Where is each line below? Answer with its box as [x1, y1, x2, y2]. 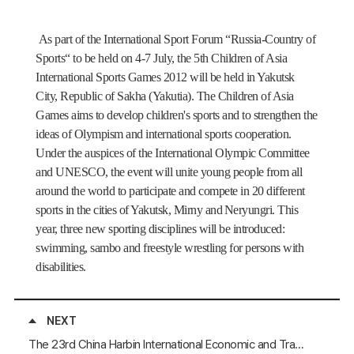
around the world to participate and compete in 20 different [36, 184, 305, 198]
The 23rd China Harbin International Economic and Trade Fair [295, 336, 304, 352]
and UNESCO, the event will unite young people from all [36, 165, 302, 179]
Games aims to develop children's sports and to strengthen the [36, 108, 318, 122]
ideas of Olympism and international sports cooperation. [36, 127, 292, 141]
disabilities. [36, 260, 86, 274]
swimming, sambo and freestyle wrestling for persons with [36, 241, 303, 255]
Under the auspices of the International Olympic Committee [36, 146, 310, 160]
